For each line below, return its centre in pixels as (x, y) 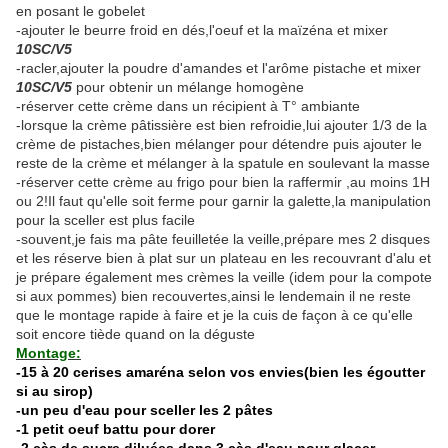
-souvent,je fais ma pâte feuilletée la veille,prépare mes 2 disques (223, 239)
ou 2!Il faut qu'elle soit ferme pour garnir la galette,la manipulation (223, 201)
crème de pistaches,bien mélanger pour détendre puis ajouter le (219, 144)
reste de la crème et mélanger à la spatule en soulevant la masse (223, 163)
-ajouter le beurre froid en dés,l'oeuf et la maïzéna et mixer (202, 30)
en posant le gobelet (80, 11)
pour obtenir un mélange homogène (190, 87)
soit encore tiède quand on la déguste (135, 334)
